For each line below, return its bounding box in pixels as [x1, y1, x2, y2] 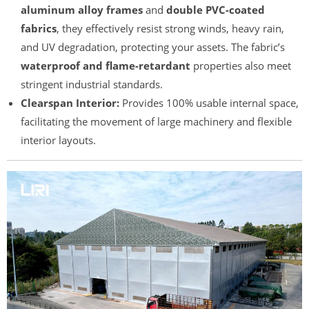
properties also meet [190, 58, 291, 72]
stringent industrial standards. [21, 77, 163, 91]
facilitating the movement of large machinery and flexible [21, 114, 292, 128]
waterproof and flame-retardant [21, 58, 190, 72]
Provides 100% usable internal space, [119, 95, 299, 110]
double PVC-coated [166, 2, 265, 17]
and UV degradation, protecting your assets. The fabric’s [21, 39, 285, 54]
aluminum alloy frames [21, 2, 143, 17]
